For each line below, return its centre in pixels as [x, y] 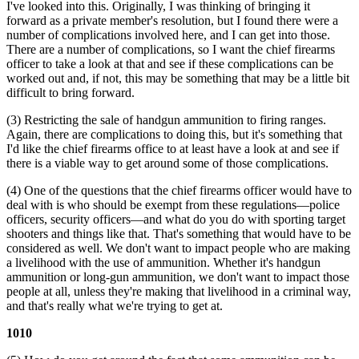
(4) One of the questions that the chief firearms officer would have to [179, 190]
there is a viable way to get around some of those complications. [167, 163]
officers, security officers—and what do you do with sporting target [176, 219]
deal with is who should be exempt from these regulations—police [173, 204]
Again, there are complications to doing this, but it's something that [174, 134]
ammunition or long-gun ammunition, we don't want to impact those [178, 276]
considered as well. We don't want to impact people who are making [178, 248]
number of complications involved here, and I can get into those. [168, 34]
